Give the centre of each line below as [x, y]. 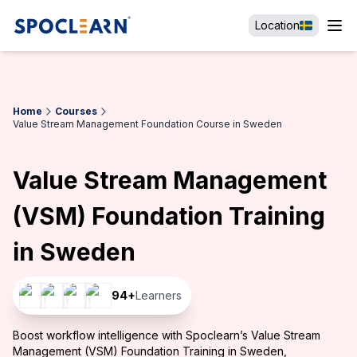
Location [277, 25]
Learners [159, 295]
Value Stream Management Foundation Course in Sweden [147, 124]
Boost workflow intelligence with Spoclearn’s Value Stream [167, 335]
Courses [76, 111]
